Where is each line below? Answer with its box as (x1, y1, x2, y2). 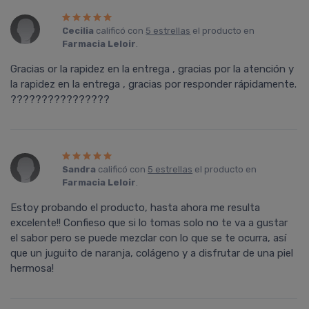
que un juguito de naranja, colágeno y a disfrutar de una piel (10, 247, 293, 260)
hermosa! (10, 262, 54, 275)
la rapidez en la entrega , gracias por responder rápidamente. (10, 78, 297, 91)
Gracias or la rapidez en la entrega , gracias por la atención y (10, 63, 294, 76)
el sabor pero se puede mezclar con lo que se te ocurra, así (10, 232, 286, 245)
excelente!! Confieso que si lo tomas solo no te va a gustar (10, 217, 288, 230)
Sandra (62, 164, 97, 175)
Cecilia (62, 26, 94, 37)
